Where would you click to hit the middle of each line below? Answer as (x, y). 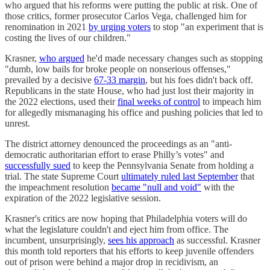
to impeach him (231, 101)
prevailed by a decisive (49, 80)
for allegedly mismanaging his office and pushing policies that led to (134, 112)
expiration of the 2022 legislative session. (83, 198)
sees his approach (141, 240)
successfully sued (38, 165)
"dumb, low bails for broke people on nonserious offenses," (118, 69)
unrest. (17, 123)
